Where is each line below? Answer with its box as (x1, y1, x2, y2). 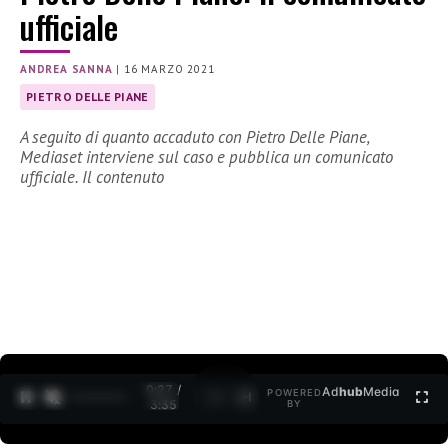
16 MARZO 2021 (124, 62, 215, 77)
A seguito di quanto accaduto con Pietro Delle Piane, (20, 126, 369, 149)
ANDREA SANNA (20, 62, 113, 77)
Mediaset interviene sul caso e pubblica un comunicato (20, 146, 393, 169)
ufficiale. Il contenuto (20, 166, 164, 189)
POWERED (267, 387, 323, 399)
